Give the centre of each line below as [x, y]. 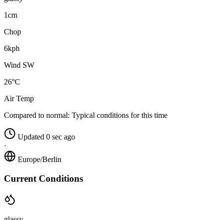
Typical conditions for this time [119, 115]
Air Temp [19, 99]
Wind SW [19, 65]
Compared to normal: [37, 115]
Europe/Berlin [40, 160]
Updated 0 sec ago [46, 137]
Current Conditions [43, 179]
